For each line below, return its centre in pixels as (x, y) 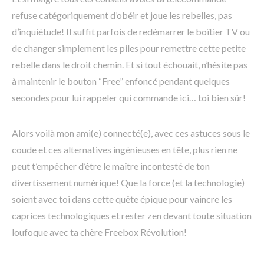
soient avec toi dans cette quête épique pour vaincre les (122, 199)
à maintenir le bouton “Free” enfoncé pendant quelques (121, 81)
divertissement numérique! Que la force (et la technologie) (128, 183)
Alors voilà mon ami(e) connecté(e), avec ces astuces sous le (131, 133)
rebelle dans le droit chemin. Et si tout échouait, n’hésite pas (130, 65)
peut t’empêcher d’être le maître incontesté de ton (111, 166)
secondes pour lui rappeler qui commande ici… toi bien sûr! (129, 98)
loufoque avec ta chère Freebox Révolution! (99, 232)
